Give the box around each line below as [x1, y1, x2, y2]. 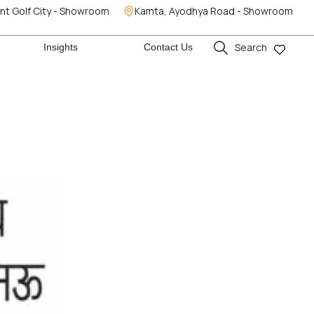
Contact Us [143, 41, 193, 53]
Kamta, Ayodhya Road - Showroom [135, 4, 293, 18]
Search [234, 41, 267, 54]
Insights [43, 41, 78, 53]
